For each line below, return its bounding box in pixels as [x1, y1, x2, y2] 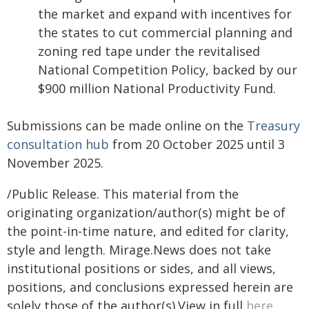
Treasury [247, 117, 300, 134]
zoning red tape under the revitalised [38, 43, 260, 59]
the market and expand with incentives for [38, 6, 292, 22]
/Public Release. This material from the [7, 186, 239, 202]
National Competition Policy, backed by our [38, 61, 297, 78]
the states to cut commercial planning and [38, 24, 292, 41]
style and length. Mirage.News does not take [7, 241, 271, 258]
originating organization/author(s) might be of [7, 204, 286, 221]
